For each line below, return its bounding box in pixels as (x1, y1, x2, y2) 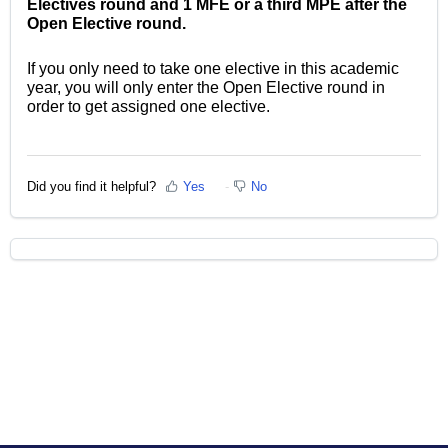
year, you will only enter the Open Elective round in (27, 79, 385, 97)
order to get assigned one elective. (27, 98, 270, 116)
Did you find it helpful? (27, 178, 156, 194)
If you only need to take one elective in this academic (27, 60, 399, 78)
